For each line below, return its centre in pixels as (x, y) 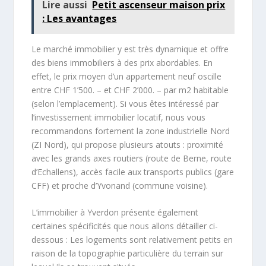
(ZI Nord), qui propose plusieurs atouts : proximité (128, 144)
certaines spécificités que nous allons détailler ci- (125, 226)
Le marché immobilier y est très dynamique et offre (130, 49)
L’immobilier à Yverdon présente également (115, 213)
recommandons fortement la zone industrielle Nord (131, 131)
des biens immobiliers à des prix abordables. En (122, 62)
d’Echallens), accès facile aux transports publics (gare (133, 172)
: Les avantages (80, 18)
